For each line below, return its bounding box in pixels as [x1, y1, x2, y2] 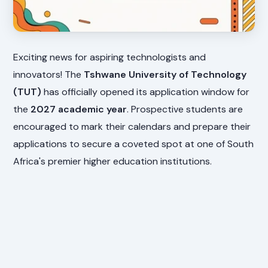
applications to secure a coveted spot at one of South [13, 137, 254, 150]
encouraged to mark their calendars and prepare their [13, 120, 251, 133]
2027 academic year [31, 102, 127, 115]
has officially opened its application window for [41, 85, 250, 98]
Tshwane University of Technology [84, 68, 247, 81]
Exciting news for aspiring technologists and [13, 50, 206, 63]
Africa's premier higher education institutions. [13, 154, 212, 167]
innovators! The [13, 68, 84, 81]
